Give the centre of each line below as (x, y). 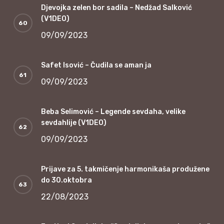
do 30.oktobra (66, 180)
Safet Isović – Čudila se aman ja (96, 65)
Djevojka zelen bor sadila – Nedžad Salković (116, 7)
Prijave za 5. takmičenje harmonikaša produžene (125, 169)
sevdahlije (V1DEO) (73, 122)
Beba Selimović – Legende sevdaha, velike (113, 111)
